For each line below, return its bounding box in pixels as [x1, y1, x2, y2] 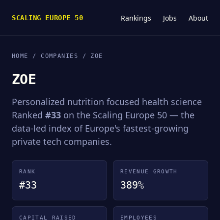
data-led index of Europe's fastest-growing [12, 122, 189, 134]
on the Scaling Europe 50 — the [61, 109, 194, 121]
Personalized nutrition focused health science [12, 96, 202, 108]
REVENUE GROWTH [120, 168, 178, 175]
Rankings [121, 13, 151, 23]
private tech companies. [12, 136, 112, 147]
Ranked [12, 109, 45, 121]
